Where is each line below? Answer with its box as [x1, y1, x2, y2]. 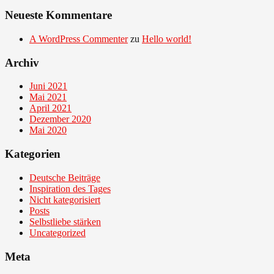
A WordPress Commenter [29, 34, 128, 44]
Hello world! [142, 34, 191, 44]
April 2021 [29, 103, 72, 114]
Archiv [5, 56, 39, 69]
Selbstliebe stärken [29, 216, 101, 227]
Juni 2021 [29, 81, 67, 92]
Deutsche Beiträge [29, 172, 100, 183]
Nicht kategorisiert [29, 194, 100, 205]
